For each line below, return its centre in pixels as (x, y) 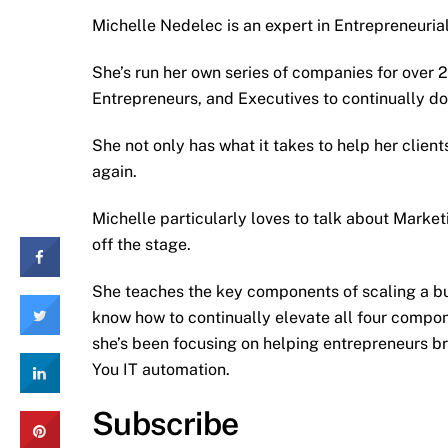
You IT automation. (161, 369)
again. (114, 172)
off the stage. (141, 244)
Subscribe (165, 424)
